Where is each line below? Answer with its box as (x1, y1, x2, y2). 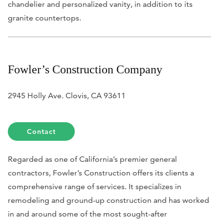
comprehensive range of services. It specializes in (8, 181, 181, 191)
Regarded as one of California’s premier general (8, 154, 177, 164)
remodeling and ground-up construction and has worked (8, 195, 209, 205)
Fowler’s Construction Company (8, 63, 162, 76)
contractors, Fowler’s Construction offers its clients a (8, 168, 194, 177)
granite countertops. (8, 13, 81, 22)
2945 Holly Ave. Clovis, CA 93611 (8, 90, 126, 100)
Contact (27, 127, 56, 136)
